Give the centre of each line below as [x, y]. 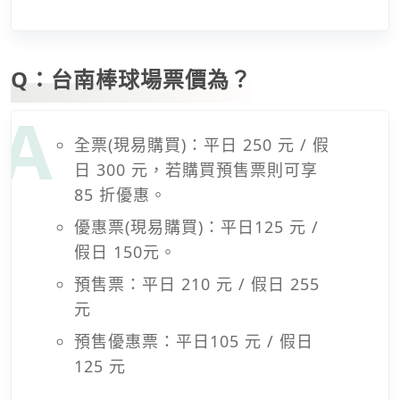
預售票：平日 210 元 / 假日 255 [197, 283]
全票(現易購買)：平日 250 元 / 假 [202, 144]
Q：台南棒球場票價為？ [131, 79]
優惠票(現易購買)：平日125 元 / [196, 226]
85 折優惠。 [121, 194]
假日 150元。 [125, 251]
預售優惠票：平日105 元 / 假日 [194, 341]
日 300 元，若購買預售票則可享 [196, 169]
